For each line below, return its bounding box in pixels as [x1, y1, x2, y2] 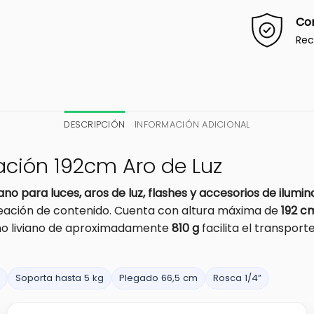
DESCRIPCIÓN [64, 118, 125, 130]
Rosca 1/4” [213, 271, 261, 285]
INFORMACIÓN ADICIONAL [135, 118, 250, 130]
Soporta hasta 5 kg [15, 271, 104, 285]
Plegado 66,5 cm [119, 271, 198, 285]
